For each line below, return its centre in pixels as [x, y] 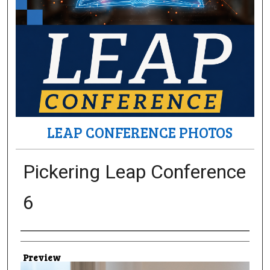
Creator [37, 240]
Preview [42, 258]
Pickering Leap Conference [134, 172]
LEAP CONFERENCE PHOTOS [140, 133]
